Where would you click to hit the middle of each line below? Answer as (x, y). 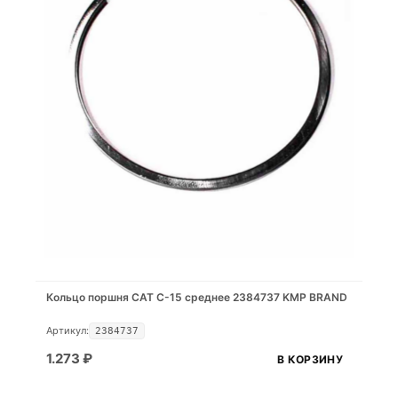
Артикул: (68, 330)
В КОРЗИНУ (310, 359)
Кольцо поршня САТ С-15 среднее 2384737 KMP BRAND (197, 297)
